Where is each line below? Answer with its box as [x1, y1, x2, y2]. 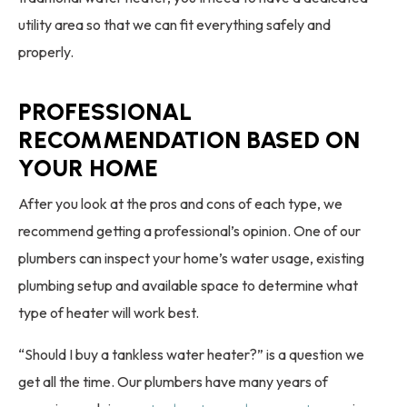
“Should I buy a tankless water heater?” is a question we [18, 345, 364, 364]
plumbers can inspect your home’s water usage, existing [18, 249, 364, 268]
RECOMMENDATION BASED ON [18, 125, 360, 155]
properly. [18, 43, 74, 62]
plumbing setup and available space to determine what [18, 276, 358, 295]
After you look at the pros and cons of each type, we [18, 194, 342, 213]
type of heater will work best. [18, 303, 199, 323]
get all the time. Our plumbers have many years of [18, 372, 328, 392]
